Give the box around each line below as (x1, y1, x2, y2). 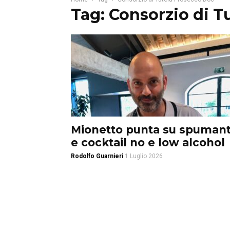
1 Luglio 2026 (125, 152, 163, 160)
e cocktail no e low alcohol (71, 136, 225, 149)
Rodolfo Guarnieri (71, 152, 123, 160)
